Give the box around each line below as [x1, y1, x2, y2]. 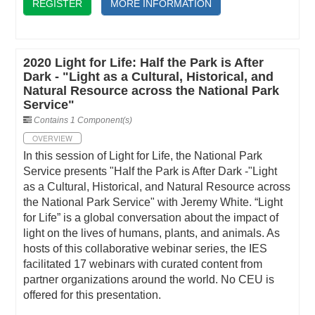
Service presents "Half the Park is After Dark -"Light [23, 165, 278, 177]
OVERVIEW [32, 133, 73, 144]
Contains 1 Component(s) [34, 115, 133, 125]
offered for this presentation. [23, 289, 162, 301]
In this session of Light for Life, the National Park [23, 150, 263, 162]
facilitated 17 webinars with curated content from [23, 258, 263, 270]
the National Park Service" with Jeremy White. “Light [23, 196, 283, 208]
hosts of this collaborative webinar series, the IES [23, 243, 268, 255]
